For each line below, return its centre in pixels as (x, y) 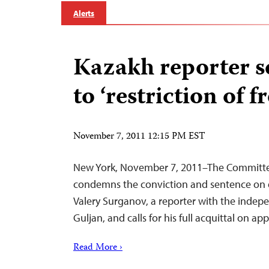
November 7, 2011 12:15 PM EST (139, 137)
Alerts (84, 13)
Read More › (98, 248)
